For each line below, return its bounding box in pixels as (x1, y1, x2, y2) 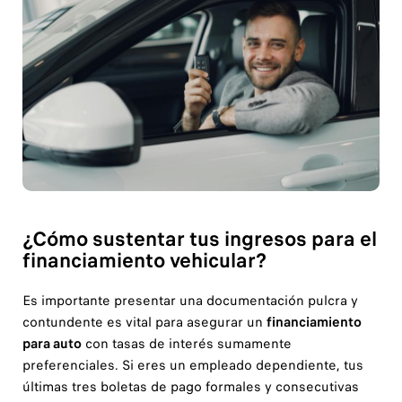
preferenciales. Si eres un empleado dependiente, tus (22, 355, 363, 376)
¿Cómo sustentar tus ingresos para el (22, 224, 377, 255)
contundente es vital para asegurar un (22, 312, 267, 333)
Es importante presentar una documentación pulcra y (22, 291, 358, 311)
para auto (22, 334, 82, 354)
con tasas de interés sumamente (81, 334, 292, 354)
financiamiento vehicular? (22, 246, 267, 276)
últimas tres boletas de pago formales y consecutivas (22, 377, 359, 398)
